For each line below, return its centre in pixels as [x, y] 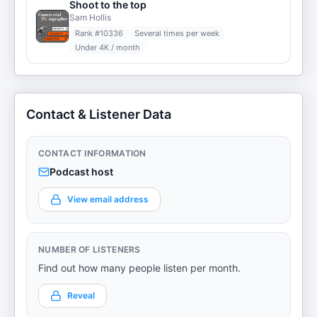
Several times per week [177, 33]
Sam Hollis [90, 17]
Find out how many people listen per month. [139, 268]
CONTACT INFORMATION [92, 153]
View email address [108, 199]
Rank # [87, 33]
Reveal [81, 295]
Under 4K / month [108, 47]
